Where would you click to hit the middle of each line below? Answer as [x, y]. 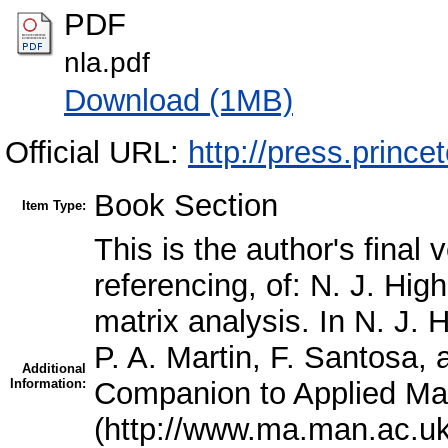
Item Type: [54, 206]
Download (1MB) [178, 100]
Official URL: [96, 152]
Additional [54, 369]
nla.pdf [107, 62]
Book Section [186, 206]
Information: [48, 384]
